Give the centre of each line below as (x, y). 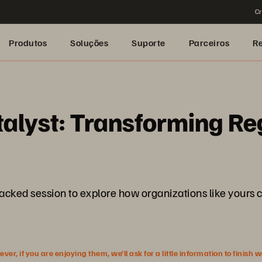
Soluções (89, 43)
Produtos (28, 43)
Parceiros (209, 43)
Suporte (149, 43)
